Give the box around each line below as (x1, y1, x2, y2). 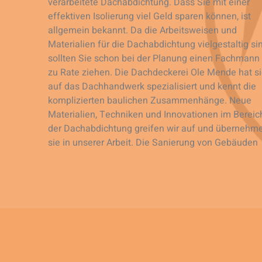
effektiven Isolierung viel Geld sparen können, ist (48, 9, 251, 24)
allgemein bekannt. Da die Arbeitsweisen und (48, 23, 237, 38)
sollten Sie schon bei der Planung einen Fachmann (48, 51, 260, 66)
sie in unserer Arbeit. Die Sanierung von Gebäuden (48, 136, 258, 150)
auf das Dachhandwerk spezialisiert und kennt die (48, 80, 256, 94)
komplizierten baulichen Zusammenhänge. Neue (48, 94, 251, 108)
